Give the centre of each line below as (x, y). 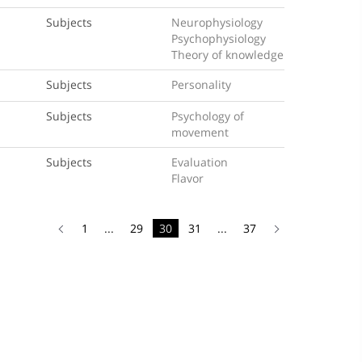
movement (200, 132)
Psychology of (208, 116)
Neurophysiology (217, 22)
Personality (202, 84)
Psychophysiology (219, 38)
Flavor (188, 178)
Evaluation (200, 162)
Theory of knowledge (228, 55)
